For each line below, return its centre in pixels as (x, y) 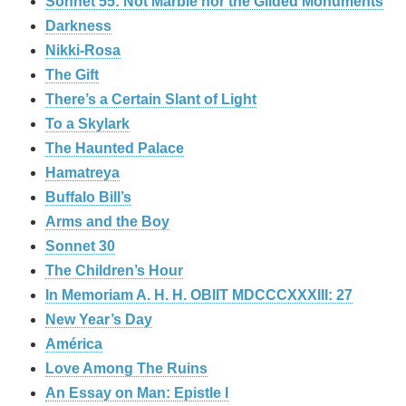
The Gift (72, 74)
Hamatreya (82, 172)
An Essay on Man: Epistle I (137, 392)
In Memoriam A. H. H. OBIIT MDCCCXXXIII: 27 (199, 295)
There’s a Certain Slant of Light (151, 99)
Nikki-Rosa (83, 50)
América (74, 343)
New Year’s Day (99, 319)
